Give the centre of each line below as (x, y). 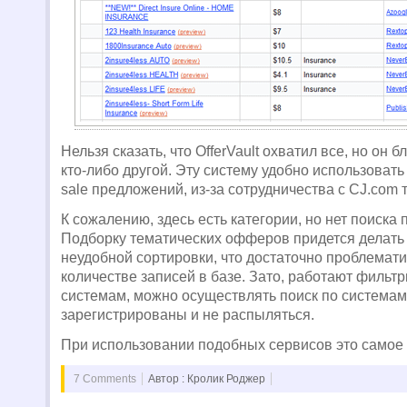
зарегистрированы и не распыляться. (189, 315)
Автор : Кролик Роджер (207, 379)
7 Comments (105, 379)
